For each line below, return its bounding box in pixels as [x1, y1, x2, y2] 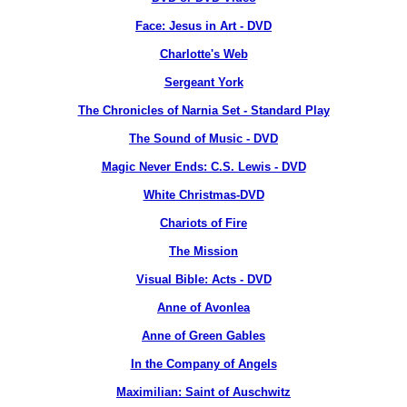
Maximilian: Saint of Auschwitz [116, 385, 291, 399]
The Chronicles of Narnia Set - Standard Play [77, 104, 330, 117]
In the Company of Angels [130, 357, 277, 371]
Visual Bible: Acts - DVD [135, 273, 272, 286]
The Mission [169, 244, 238, 258]
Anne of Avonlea [157, 301, 250, 314]
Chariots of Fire [160, 216, 247, 230]
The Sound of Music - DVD [129, 132, 278, 145]
